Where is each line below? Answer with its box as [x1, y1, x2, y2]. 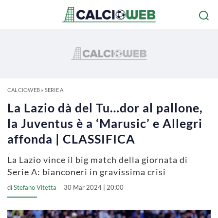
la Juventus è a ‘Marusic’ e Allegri [7, 116, 202, 130]
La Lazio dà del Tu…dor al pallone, [7, 100, 203, 115]
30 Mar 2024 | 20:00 [64, 183, 124, 191]
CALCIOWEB [7, 87, 40, 93]
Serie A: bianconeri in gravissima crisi [7, 166, 166, 177]
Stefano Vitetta [14, 183, 56, 191]
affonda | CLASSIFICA [7, 131, 135, 146]
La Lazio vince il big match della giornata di [7, 154, 188, 165]
